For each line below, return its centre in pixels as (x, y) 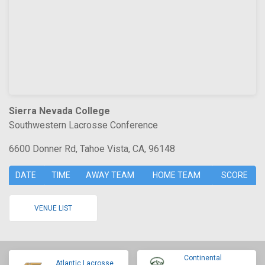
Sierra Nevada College (59, 111)
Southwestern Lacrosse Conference (83, 125)
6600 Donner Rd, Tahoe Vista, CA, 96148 (92, 149)
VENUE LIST (53, 208)
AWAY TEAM (110, 175)
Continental (203, 258)
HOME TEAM (177, 175)
